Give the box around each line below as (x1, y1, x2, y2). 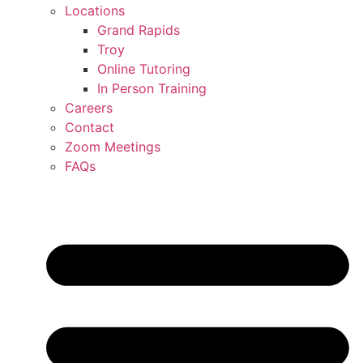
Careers (65, 100, 113, 117)
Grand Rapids (97, 22, 180, 39)
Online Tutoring (97, 61, 190, 78)
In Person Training (97, 80, 207, 97)
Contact (65, 119, 114, 136)
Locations (65, 2, 125, 19)
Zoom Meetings (65, 139, 160, 156)
